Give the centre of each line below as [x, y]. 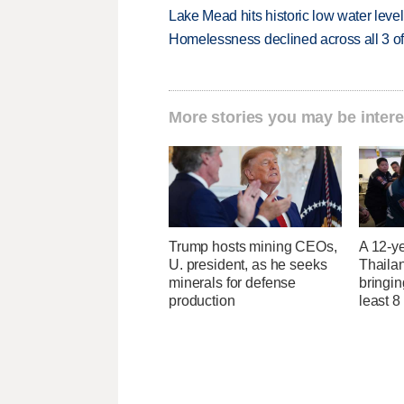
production [202, 301]
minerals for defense [233, 283]
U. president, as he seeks [248, 265]
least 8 [379, 301]
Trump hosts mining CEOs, [253, 247]
